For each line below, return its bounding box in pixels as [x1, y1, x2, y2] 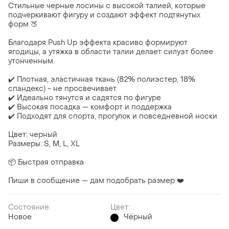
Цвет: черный [8, 130, 57, 140]
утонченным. [8, 56, 55, 66]
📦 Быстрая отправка [8, 157, 84, 168]
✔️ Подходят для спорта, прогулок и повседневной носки [8, 111, 217, 122]
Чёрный [124, 212, 152, 222]
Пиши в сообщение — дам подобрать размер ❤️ [8, 176, 184, 186]
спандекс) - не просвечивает [8, 84, 117, 94]
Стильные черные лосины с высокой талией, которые [8, 1, 205, 11]
